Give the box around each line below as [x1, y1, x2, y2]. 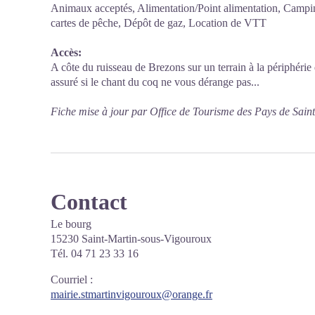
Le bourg [51, 218, 91, 230]
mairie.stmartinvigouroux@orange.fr [51, 288, 212, 300]
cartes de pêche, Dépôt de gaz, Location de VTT [51, 17, 266, 29]
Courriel [51, 274, 87, 285]
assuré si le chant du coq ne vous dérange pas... [51, 76, 259, 88]
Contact [51, 189, 127, 214]
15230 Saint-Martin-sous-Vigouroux [51, 233, 212, 245]
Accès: [51, 46, 82, 58]
